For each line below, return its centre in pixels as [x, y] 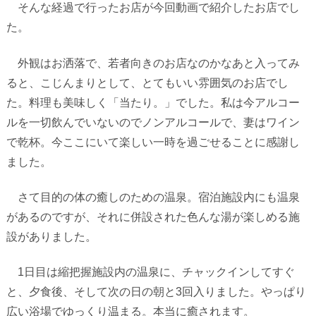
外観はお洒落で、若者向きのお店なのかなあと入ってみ [153, 63]
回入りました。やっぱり [244, 292]
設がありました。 [51, 237]
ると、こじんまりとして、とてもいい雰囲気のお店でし [147, 83]
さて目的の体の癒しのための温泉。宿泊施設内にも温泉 [153, 197]
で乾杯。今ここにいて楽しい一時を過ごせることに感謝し [153, 142]
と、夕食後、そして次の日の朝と [91, 292]
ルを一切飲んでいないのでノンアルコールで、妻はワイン [153, 122]
